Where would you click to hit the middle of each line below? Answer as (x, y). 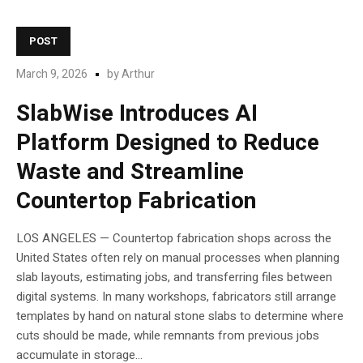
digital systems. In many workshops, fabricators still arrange (176, 297)
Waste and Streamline (130, 173)
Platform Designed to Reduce (168, 143)
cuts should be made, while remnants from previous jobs (168, 336)
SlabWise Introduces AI (137, 114)
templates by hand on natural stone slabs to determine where (180, 316)
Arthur (138, 75)
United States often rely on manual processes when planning (178, 258)
